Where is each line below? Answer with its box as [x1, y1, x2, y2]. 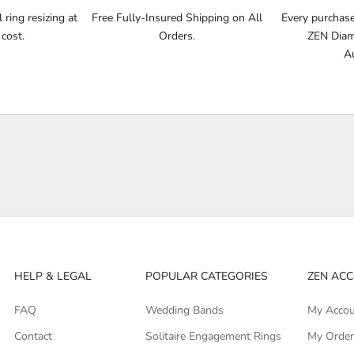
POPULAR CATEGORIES [145, 268, 268, 284]
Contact [13, 328, 52, 344]
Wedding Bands [145, 302, 224, 318]
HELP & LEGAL [13, 268, 92, 284]
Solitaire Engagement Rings [145, 328, 281, 344]
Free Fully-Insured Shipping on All [92, 9, 262, 25]
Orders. [159, 28, 195, 43]
